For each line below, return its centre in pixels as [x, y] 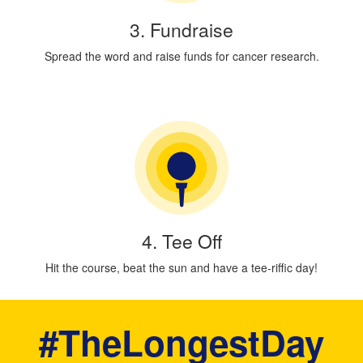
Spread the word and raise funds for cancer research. [181, 56]
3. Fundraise [181, 29]
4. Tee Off [181, 241]
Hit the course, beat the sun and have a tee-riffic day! [181, 267]
